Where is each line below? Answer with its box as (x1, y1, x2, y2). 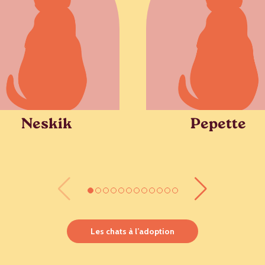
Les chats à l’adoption (91, 225, 174, 237)
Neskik (21, 114, 72, 137)
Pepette (190, 114, 247, 137)
